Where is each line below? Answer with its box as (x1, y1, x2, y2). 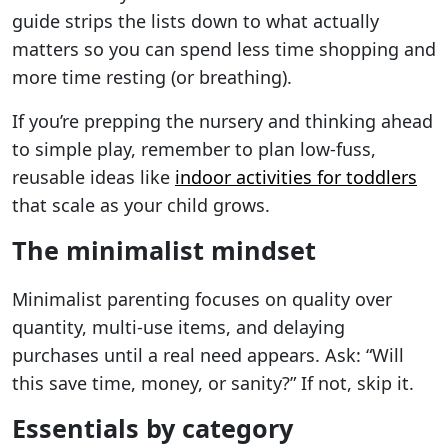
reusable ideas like (12, 164, 175, 189)
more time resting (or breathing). (12, 64, 292, 89)
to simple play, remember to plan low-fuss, (12, 136, 376, 161)
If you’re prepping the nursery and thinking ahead (12, 108, 433, 133)
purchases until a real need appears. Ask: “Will (12, 342, 404, 367)
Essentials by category (12, 410, 293, 445)
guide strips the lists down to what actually (12, 8, 379, 33)
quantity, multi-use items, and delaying (12, 314, 345, 339)
